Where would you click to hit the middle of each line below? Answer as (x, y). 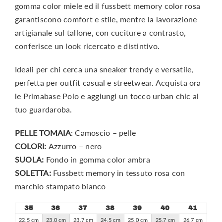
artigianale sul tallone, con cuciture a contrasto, (100, 32)
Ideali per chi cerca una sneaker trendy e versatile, (104, 69)
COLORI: (31, 146)
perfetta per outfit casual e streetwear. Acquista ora (108, 82)
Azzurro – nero (75, 146)
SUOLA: (30, 159)
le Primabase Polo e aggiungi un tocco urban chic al (107, 96)
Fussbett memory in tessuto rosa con (119, 172)
